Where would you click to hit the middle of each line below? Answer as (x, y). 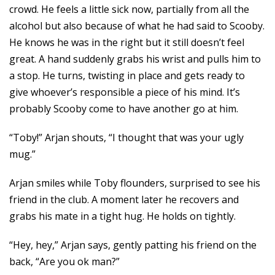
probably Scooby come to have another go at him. (124, 109)
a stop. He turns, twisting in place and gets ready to (127, 76)
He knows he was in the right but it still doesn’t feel (127, 42)
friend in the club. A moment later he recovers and (124, 199)
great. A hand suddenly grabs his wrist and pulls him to (135, 59)
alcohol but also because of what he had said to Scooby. (137, 26)
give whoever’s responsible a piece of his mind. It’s (125, 92)
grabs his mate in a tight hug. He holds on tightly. (122, 216)
